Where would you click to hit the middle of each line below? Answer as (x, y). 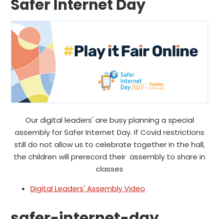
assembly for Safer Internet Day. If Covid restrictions (109, 132)
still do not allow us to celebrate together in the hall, (109, 144)
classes (109, 169)
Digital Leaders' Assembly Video (88, 188)
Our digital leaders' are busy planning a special (109, 120)
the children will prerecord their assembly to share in (109, 156)
